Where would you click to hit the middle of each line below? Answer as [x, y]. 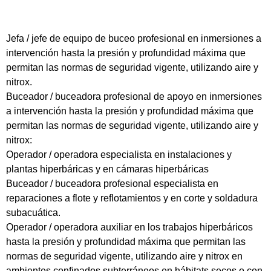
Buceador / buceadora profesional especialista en [112, 184]
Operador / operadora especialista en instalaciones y [119, 155]
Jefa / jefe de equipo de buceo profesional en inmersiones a [134, 39]
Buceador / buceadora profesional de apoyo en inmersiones [134, 97]
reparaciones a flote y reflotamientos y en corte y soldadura [132, 198]
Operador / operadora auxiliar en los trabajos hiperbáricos [129, 227]
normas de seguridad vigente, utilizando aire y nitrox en [124, 256]
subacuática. [33, 213]
